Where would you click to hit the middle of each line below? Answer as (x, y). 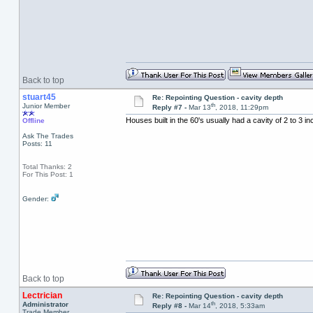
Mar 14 (199, 306)
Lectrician (42, 296)
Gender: (36, 199)
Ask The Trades (48, 136)
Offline (33, 121)
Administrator (45, 304)
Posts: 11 (37, 144)
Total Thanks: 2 (47, 167)
